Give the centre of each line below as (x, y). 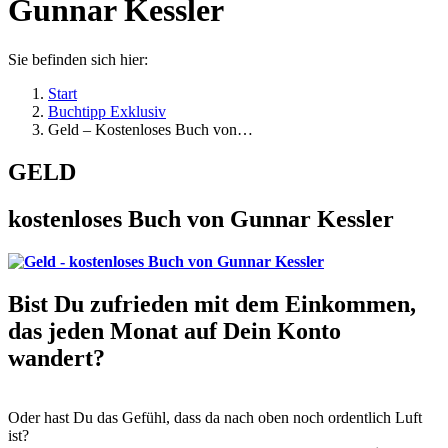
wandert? (56, 357)
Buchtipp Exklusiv (107, 111)
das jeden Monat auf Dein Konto (174, 330)
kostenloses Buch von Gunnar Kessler (201, 218)
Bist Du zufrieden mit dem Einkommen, (212, 303)
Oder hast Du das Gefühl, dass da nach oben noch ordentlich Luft (215, 418)
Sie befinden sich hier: (78, 59)
